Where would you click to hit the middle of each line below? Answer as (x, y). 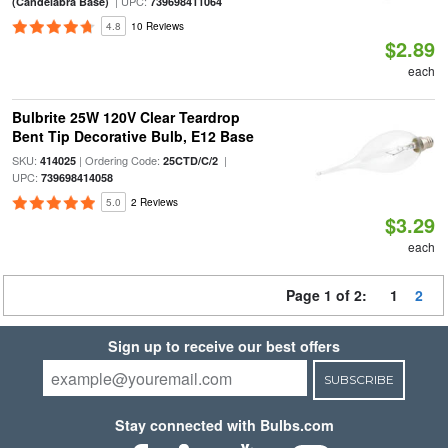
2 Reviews (154, 202)
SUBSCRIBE (358, 379)
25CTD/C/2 (190, 160)
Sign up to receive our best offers (224, 346)
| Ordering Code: (119, 160)
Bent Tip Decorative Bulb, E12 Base (132, 136)
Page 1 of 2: (330, 295)
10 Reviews (157, 26)
